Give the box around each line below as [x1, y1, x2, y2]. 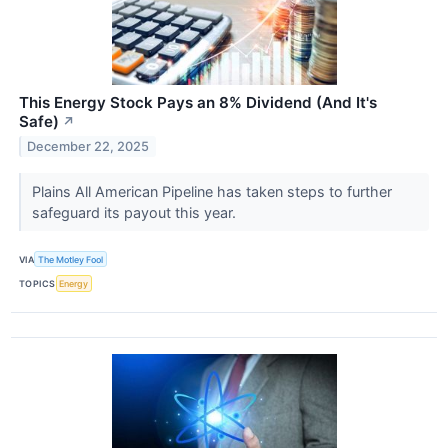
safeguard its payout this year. [31, 204, 240, 222]
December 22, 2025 [27, 138, 150, 154]
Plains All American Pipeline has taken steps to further [31, 183, 392, 201]
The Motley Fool [38, 253, 104, 265]
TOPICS [19, 277, 56, 289]
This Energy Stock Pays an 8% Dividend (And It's [19, 93, 377, 113]
